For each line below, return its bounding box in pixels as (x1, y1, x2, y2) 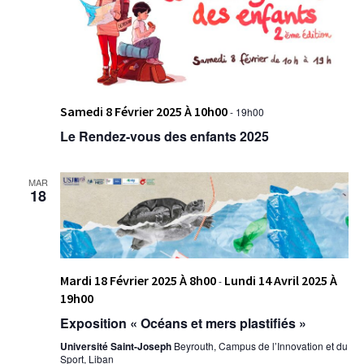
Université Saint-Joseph (59, 339, 174, 354)
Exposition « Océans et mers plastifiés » (59, 314, 306, 333)
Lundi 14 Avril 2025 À (223, 272, 337, 289)
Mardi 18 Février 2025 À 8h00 (59, 272, 216, 289)
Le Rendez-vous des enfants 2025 (59, 126, 269, 145)
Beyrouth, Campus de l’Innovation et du (173, 339, 348, 353)
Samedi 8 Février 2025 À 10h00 (59, 102, 227, 119)
